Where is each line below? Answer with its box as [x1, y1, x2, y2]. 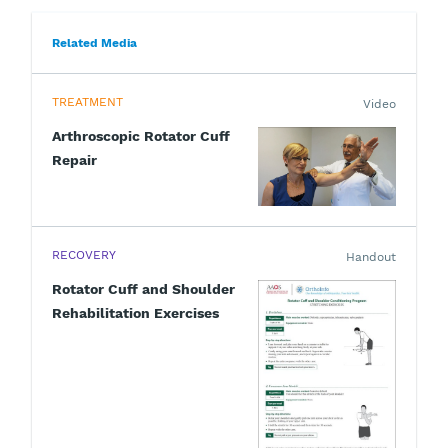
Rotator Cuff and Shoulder [52, 281, 235, 298]
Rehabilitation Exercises [52, 305, 219, 322]
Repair [52, 151, 97, 168]
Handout [346, 250, 396, 265]
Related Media [52, 35, 137, 50]
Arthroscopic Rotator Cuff [52, 127, 230, 144]
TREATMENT [52, 94, 123, 109]
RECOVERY [52, 248, 116, 263]
